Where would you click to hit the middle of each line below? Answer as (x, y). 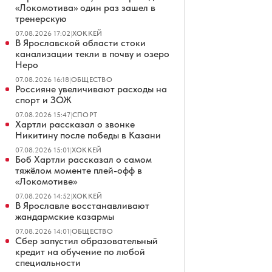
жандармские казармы (65, 216)
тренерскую (41, 19)
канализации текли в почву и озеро (92, 54)
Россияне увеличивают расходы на (91, 89)
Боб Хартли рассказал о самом (83, 159)
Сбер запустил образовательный (87, 241)
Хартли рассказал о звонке (75, 124)
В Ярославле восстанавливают (82, 206)
